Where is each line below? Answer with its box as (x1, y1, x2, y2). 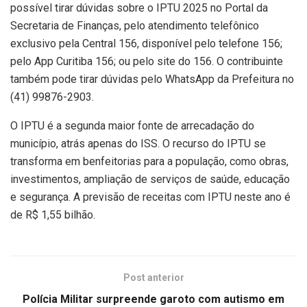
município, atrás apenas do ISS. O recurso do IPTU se (10, 136, 266, 150)
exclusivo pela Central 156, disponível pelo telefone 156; (10, 36, 282, 50)
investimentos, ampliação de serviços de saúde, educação (10, 172, 290, 186)
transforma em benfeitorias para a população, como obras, (10, 154, 288, 168)
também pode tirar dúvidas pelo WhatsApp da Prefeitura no (10, 72, 294, 86)
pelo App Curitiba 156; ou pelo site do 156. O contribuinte (10, 54, 283, 68)
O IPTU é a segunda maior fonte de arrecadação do (10, 119, 254, 132)
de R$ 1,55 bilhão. (10, 208, 95, 221)
